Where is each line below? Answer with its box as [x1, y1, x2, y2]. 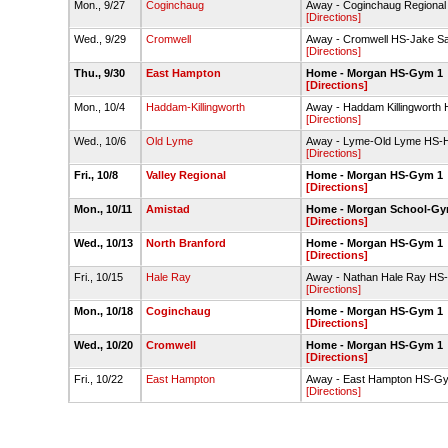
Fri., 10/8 [73, 169, 121, 181]
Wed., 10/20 [73, 339, 136, 351]
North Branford [145, 237, 226, 249]
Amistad [145, 203, 190, 215]
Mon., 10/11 [73, 203, 135, 215]
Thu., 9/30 [73, 67, 128, 79]
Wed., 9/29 [73, 33, 129, 45]
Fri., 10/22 [73, 373, 126, 385]
